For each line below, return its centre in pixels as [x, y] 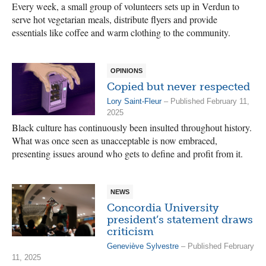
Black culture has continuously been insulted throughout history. [132, 127]
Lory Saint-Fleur [134, 101]
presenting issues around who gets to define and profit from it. [127, 153]
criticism [130, 232]
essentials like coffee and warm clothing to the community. [121, 32]
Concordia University [163, 208]
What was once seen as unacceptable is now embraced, [115, 140]
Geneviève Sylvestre [143, 246]
